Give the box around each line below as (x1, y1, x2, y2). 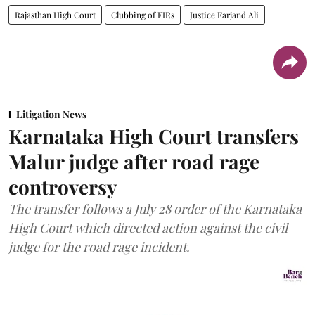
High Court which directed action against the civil (8, 219, 288, 236)
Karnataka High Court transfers (8, 122, 299, 149)
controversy (8, 173, 117, 200)
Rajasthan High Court (15, 8, 96, 20)
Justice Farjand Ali (190, 8, 259, 20)
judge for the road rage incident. (8, 238, 190, 255)
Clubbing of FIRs (111, 8, 174, 20)
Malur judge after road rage (8, 148, 259, 174)
